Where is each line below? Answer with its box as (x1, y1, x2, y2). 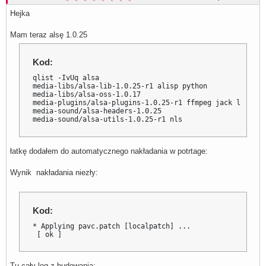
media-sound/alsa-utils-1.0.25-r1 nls (33, 115, 183, 124)
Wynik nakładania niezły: (10, 167, 98, 177)
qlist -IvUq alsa (33, 74, 100, 83)
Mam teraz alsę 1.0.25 (10, 30, 87, 40)
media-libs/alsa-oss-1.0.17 (33, 90, 141, 99)
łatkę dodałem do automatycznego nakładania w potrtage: (10, 146, 208, 156)
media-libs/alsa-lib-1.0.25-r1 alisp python (33, 82, 208, 91)
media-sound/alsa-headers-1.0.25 (33, 107, 162, 116)
